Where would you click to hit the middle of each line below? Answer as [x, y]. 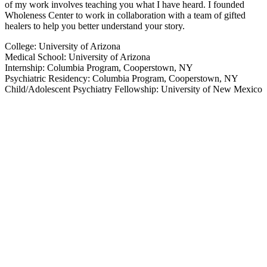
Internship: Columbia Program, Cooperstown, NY [99, 67]
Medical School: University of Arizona [77, 57]
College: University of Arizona [63, 46]
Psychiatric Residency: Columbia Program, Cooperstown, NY [122, 78]
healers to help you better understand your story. [95, 26]
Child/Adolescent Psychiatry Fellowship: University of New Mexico [133, 89]
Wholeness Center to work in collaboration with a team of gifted [125, 15]
